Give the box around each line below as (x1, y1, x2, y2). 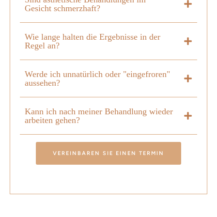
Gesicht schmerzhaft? (25, 3, 100, 14)
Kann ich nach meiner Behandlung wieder (25, 107, 173, 117)
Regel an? (25, 41, 60, 51)
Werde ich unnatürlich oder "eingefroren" (25, 69, 170, 79)
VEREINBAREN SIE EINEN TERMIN (53, 150, 164, 157)
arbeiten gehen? (25, 115, 80, 125)
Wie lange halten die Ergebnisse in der (25, 32, 160, 42)
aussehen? (25, 78, 60, 88)
